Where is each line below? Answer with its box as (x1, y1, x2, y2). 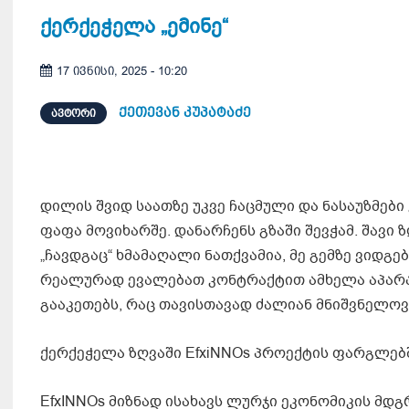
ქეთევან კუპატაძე (119, 104, 251, 121)
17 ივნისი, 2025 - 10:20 (57, 63, 187, 78)
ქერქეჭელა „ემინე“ (40, 12, 228, 40)
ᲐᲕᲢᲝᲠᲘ (51, 107, 96, 121)
